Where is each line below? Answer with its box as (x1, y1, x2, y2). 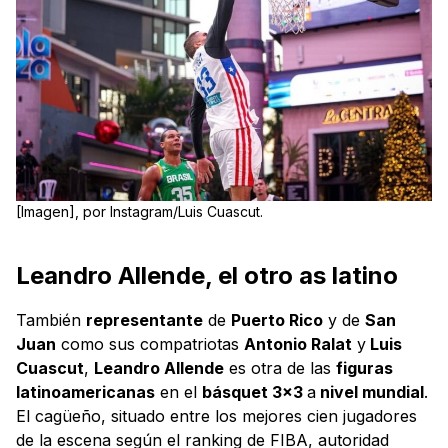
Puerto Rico (231, 309, 323, 330)
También (16, 309, 86, 330)
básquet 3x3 (202, 381, 307, 402)
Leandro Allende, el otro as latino (16, 260, 398, 290)
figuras (336, 357, 393, 378)
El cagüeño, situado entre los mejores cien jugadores (16, 405, 417, 426)
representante (86, 309, 203, 330)
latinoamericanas (16, 381, 155, 402)
